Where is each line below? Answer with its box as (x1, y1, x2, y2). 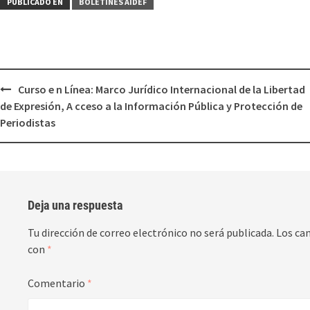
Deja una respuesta (28, 198, 122, 212)
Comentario (28, 276, 87, 290)
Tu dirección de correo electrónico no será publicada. (28, 226, 274, 239)
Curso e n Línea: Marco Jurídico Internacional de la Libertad (18, 82, 305, 96)
